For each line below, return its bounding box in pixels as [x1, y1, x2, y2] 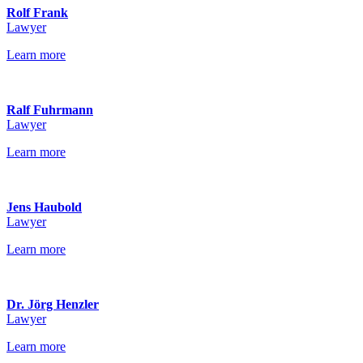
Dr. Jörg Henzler [6, 297, 99, 311]
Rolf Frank [6, 6, 68, 19]
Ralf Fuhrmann [6, 103, 93, 117]
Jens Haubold [6, 200, 82, 214]
